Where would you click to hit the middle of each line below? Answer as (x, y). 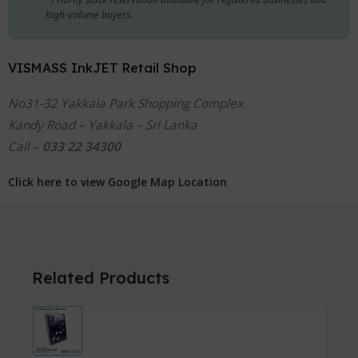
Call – (26, 146)
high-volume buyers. (89, 14)
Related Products (101, 277)
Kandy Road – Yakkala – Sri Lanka (103, 125)
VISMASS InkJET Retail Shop (103, 68)
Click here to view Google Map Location (118, 181)
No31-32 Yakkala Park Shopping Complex (126, 103)
